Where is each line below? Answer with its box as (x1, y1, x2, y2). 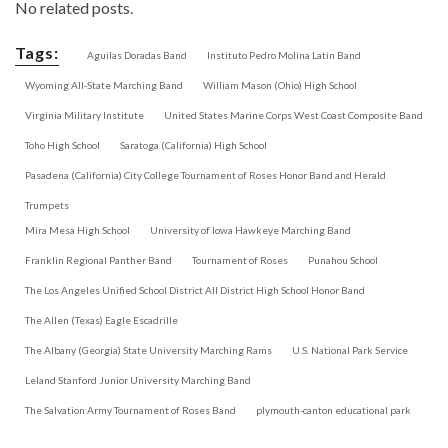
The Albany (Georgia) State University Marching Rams (25, 343, 272, 356)
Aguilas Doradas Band (87, 48, 187, 61)
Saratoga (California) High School (120, 138, 267, 151)
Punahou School (308, 253, 378, 266)
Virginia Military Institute (25, 108, 144, 121)
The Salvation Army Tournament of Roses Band (25, 403, 236, 416)
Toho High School (25, 138, 100, 151)
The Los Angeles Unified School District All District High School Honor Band (25, 283, 365, 296)
